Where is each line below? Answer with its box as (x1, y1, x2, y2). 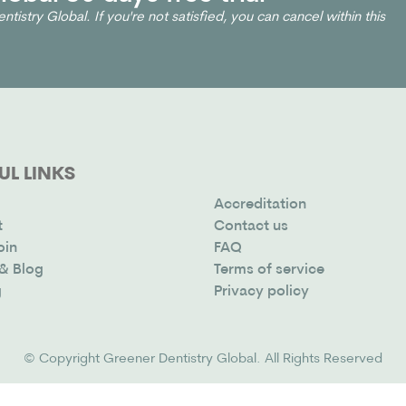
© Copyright (24, 353, 103, 367)
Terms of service (213, 263, 324, 278)
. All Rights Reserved (256, 353, 382, 367)
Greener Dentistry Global (103, 353, 256, 367)
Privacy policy (213, 285, 309, 300)
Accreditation (213, 198, 306, 213)
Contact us (213, 219, 288, 235)
